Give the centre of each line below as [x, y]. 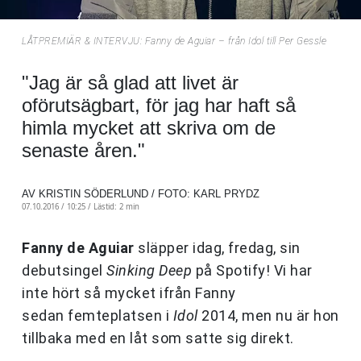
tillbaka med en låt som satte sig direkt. [158, 338]
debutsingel [64, 271]
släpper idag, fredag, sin [217, 248]
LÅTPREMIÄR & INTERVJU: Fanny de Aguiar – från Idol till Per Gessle [174, 41]
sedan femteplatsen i [98, 316]
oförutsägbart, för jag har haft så [159, 106]
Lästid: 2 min [116, 207]
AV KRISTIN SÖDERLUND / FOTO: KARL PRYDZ [141, 194]
